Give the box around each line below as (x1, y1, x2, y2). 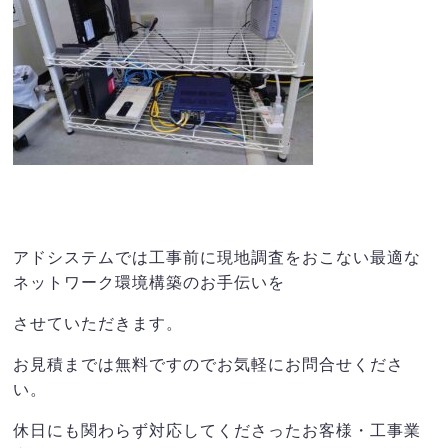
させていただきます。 (13, 310, 184, 334)
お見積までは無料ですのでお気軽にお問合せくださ (13, 351, 404, 375)
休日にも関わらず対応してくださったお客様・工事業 (13, 417, 421, 441)
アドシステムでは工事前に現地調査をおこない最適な (13, 244, 421, 268)
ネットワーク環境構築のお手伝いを (13, 269, 285, 293)
